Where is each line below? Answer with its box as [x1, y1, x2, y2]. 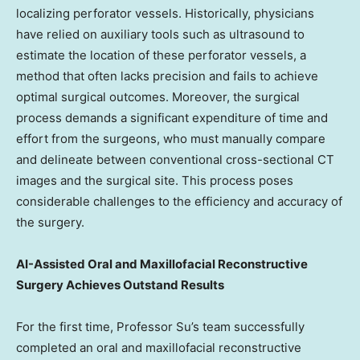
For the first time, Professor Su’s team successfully [16, 319, 305, 335]
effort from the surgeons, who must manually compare [16, 131, 325, 147]
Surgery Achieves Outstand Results [16, 277, 224, 293]
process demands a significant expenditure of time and [16, 110, 328, 126]
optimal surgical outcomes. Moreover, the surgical [16, 89, 300, 105]
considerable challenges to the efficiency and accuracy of [16, 194, 342, 210]
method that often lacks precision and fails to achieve [16, 68, 318, 84]
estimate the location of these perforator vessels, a [16, 47, 306, 63]
